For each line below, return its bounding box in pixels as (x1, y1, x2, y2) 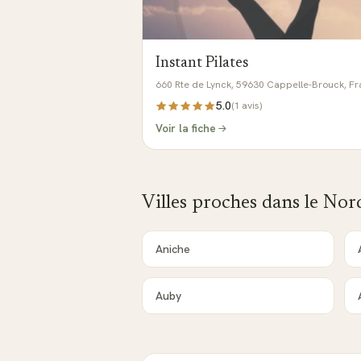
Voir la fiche (156, 121, 216, 135)
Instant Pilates (156, 56, 248, 71)
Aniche (156, 242, 190, 256)
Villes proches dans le (142, 193, 323, 213)
